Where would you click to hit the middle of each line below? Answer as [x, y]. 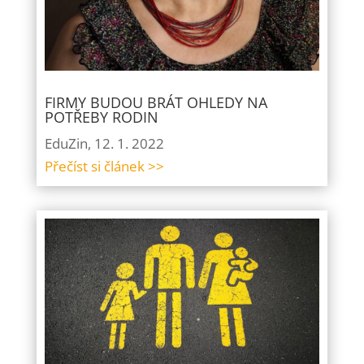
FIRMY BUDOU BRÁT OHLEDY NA [156, 103]
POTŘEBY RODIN [101, 117]
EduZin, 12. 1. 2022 [104, 144]
